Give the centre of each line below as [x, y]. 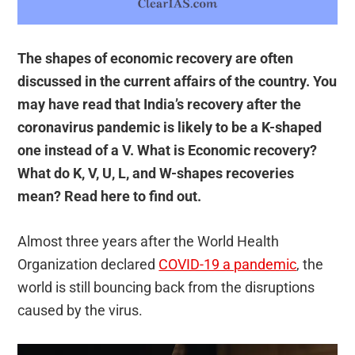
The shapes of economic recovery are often [156, 59]
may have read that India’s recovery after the [160, 105]
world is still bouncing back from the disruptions [166, 288]
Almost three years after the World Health [149, 242]
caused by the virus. [80, 311]
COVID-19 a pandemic [228, 265]
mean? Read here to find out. [110, 197]
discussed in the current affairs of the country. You [177, 82]
